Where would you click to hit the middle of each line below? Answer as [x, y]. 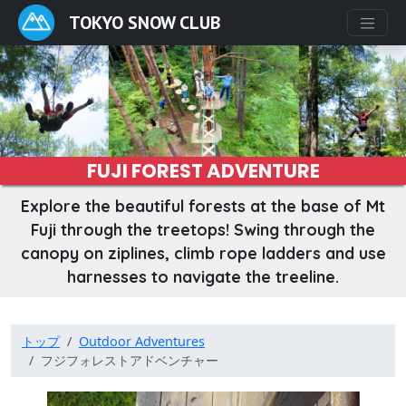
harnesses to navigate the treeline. [203, 277]
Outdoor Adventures [142, 342]
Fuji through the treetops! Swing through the [203, 230]
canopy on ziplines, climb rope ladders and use [203, 253]
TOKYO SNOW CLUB [145, 23]
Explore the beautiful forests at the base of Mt [203, 206]
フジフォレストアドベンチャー [130, 361]
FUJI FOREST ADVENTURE [203, 171]
